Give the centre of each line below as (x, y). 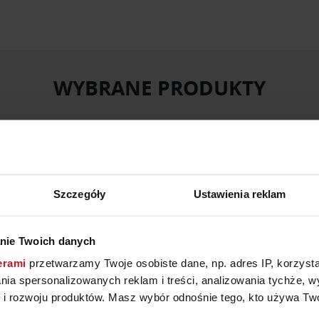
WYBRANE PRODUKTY (159, 88)
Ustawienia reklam (240, 194)
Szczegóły (79, 194)
